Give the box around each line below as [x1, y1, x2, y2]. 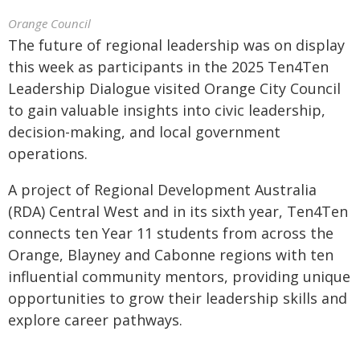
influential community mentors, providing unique [8, 267, 350, 286]
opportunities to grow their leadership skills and [8, 288, 347, 308]
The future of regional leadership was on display [8, 35, 345, 55]
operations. [8, 144, 88, 163]
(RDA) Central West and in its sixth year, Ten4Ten [8, 202, 348, 221]
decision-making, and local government [8, 122, 280, 141]
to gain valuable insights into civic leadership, [8, 100, 325, 120]
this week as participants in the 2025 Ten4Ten [8, 57, 329, 76]
